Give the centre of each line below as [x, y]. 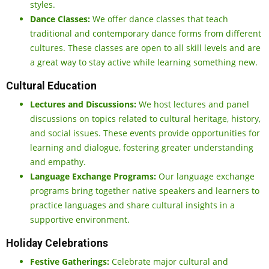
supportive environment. [80, 220]
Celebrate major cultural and [169, 262]
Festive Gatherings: [70, 262]
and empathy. [58, 162]
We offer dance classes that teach [159, 19]
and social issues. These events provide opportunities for [145, 133]
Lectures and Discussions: [83, 104]
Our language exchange [205, 177]
